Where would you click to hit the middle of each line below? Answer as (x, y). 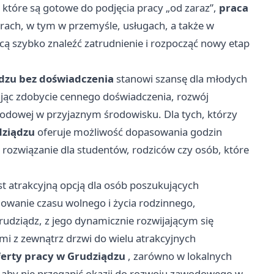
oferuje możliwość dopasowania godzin (128, 132)
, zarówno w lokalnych (179, 256)
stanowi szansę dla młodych (180, 79)
